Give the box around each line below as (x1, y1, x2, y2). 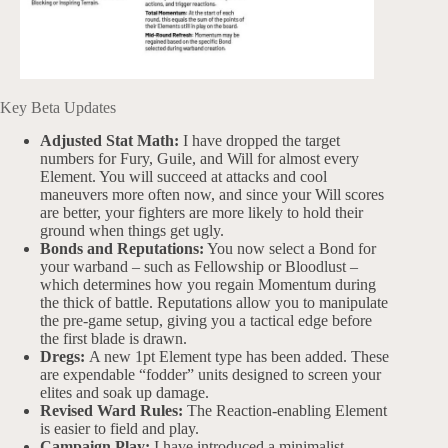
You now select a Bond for (204, 240, 376, 258)
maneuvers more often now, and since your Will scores (40, 186, 384, 204)
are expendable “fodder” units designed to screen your (40, 366, 381, 384)
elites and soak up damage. (40, 384, 209, 402)
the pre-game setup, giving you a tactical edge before (40, 312, 372, 330)
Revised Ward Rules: (40, 402, 183, 420)
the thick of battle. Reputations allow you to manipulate (40, 294, 388, 312)
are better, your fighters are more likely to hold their (40, 204, 363, 222)
